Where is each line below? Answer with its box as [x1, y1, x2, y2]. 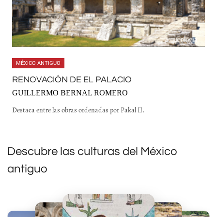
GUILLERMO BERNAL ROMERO [12, 89, 128, 97]
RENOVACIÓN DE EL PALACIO [12, 75, 132, 84]
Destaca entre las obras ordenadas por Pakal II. [12, 105, 144, 115]
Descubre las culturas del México [7, 145, 177, 157]
